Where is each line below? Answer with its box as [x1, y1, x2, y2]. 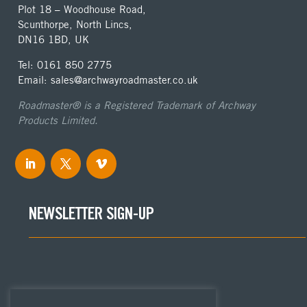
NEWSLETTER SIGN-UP [29, 207, 155, 225]
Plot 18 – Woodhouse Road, [18, 3, 147, 16]
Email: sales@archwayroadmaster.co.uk [18, 73, 199, 87]
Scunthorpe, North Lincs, [18, 18, 133, 32]
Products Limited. [18, 114, 99, 127]
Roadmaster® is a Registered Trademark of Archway [18, 99, 256, 112]
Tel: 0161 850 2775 [18, 58, 112, 72]
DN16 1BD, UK [18, 33, 90, 47]
